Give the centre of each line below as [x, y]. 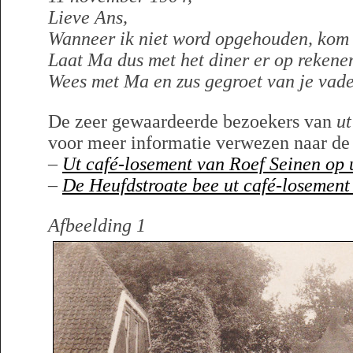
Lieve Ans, [88, 17]
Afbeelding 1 [97, 225]
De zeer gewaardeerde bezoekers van [192, 121]
